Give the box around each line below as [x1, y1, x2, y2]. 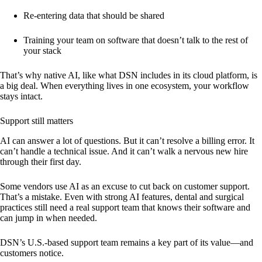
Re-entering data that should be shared [23, 11, 164, 20]
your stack [23, 46, 61, 56]
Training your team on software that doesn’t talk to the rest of [23, 35, 248, 45]
